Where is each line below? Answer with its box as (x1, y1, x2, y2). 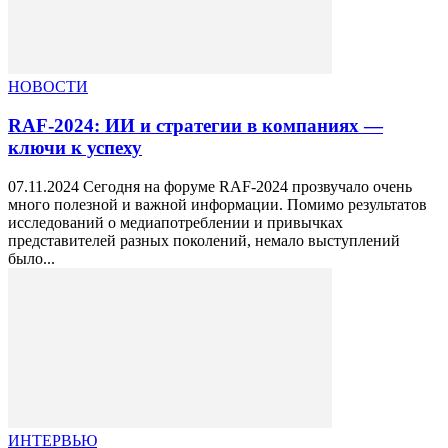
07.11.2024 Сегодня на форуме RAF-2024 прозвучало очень (8, 177, 412, 195)
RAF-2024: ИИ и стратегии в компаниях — (8, 114, 383, 136)
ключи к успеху (8, 136, 142, 158)
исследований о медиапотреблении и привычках (8, 213, 343, 231)
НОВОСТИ (8, 78, 88, 96)
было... (8, 249, 55, 267)
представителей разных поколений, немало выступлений (8, 231, 400, 249)
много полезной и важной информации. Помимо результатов (8, 195, 427, 213)
